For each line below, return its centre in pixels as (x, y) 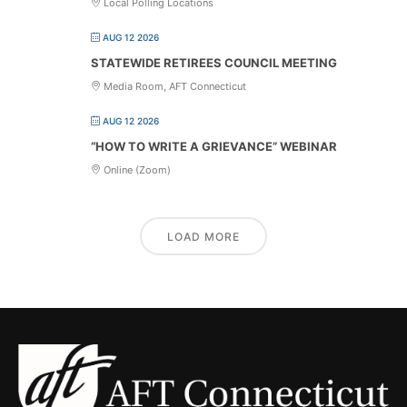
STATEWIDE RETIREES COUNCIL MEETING (214, 62)
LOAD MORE (203, 236)
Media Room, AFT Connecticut (174, 86)
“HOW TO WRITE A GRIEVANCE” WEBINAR (214, 146)
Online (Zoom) (136, 169)
